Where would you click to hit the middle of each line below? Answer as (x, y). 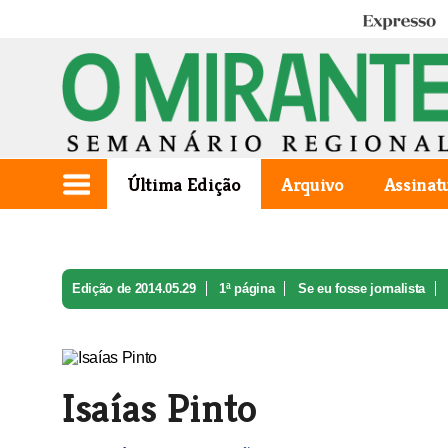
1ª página (247, 288)
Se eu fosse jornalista (362, 288)
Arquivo (312, 184)
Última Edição (184, 184)
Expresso (390, 22)
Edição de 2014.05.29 (134, 288)
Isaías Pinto (160, 408)
